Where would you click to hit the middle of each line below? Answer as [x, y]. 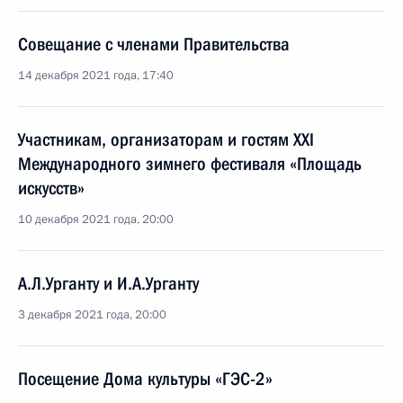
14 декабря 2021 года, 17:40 [96, 76]
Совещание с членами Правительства [154, 44]
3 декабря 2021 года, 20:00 [92, 315]
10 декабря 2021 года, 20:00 [96, 219]
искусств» [51, 188]
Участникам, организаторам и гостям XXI [166, 139]
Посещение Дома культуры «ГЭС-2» [145, 379]
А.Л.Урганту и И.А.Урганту [108, 283]
